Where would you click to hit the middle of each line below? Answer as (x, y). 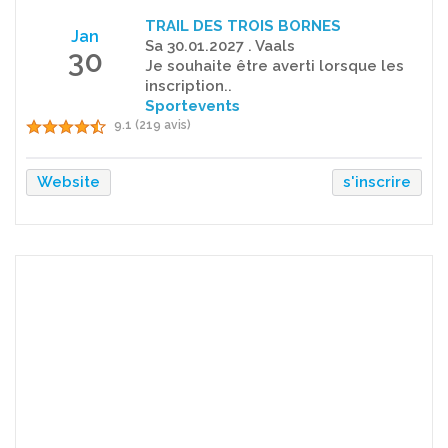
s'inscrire (377, 181)
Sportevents (192, 105)
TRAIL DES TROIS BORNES (242, 25)
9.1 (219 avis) (152, 124)
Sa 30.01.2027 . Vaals (219, 45)
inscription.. (188, 85)
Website (68, 181)
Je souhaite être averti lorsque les (274, 65)
